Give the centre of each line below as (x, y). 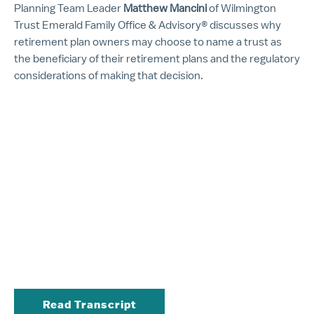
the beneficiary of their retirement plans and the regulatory (157, 59)
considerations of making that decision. (109, 75)
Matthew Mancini (165, 8)
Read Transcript (89, 305)
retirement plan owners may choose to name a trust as (148, 42)
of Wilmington (241, 8)
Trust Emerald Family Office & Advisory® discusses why (148, 25)
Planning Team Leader (69, 8)
